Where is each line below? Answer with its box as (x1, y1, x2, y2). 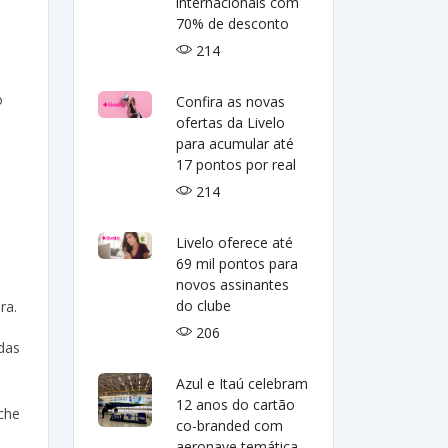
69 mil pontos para (176, 254, 299, 273)
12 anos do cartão (176, 395, 296, 414)
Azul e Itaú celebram (176, 374, 309, 393)
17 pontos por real (176, 155, 297, 174)
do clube (176, 296, 232, 315)
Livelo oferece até (176, 233, 294, 252)
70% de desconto (176, 14, 290, 33)
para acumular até (176, 134, 295, 153)
